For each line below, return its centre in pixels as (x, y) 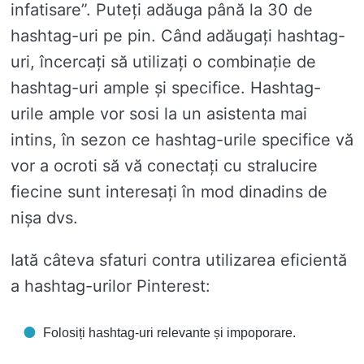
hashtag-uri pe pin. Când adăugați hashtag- (178, 36)
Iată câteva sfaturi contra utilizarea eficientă (179, 260)
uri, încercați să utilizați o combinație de (163, 62)
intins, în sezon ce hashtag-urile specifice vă (182, 140)
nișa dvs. (44, 218)
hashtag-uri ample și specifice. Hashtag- (166, 88)
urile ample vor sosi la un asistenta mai (159, 114)
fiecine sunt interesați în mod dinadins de (169, 192)
